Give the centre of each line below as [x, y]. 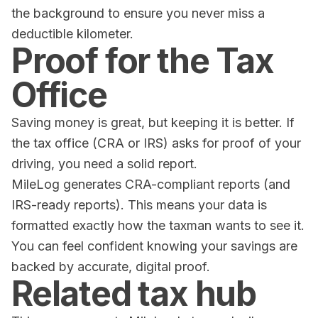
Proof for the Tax [143, 61]
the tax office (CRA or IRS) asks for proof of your [156, 143]
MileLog [35, 184]
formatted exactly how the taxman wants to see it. [158, 225]
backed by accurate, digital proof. [111, 267]
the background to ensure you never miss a [138, 13]
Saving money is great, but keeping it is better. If [153, 122]
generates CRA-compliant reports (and [175, 184]
